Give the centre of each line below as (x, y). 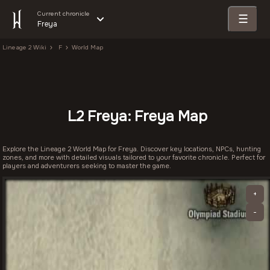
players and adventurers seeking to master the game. (87, 166)
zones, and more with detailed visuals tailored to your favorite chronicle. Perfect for (134, 157)
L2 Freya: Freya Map (137, 116)
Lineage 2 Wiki (24, 47)
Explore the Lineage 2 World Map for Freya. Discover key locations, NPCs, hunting (132, 149)
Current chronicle (64, 14)
